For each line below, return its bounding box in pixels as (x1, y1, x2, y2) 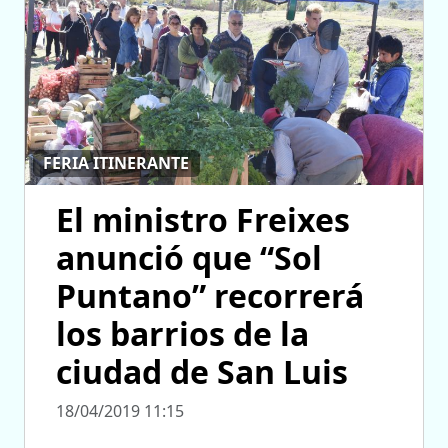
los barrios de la (56, 311, 309, 355)
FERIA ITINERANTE (43, 152, 190, 175)
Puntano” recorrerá (56, 273, 364, 317)
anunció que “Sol (56, 235, 322, 279)
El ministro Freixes (56, 197, 350, 241)
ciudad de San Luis (56, 349, 348, 393)
